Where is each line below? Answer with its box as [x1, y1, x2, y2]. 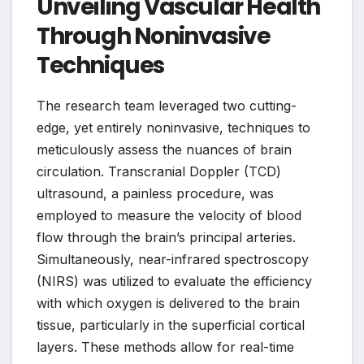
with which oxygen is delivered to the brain [37, 295, 300, 312]
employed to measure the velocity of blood [37, 207, 301, 224]
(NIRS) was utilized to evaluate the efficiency [37, 273, 312, 290]
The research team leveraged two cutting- [37, 97, 297, 115]
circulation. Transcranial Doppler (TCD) [37, 163, 281, 180]
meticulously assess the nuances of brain [37, 141, 292, 158]
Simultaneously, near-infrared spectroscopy [37, 251, 309, 268]
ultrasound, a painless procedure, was [37, 185, 274, 202]
